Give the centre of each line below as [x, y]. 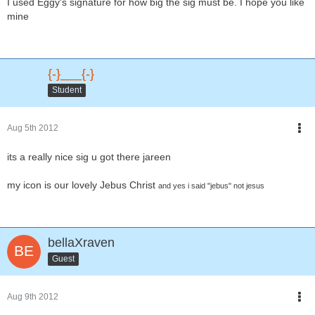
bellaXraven [81, 243]
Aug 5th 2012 [33, 128]
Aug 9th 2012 [33, 297]
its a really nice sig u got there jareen [89, 157]
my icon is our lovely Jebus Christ [83, 185]
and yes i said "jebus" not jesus [211, 186]
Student [67, 90]
